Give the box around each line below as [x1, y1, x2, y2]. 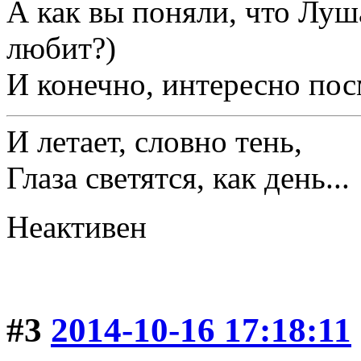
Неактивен [6, 209, 147, 244]
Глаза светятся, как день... [6, 160, 350, 195]
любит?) [6, 30, 116, 65]
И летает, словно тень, [6, 123, 302, 159]
